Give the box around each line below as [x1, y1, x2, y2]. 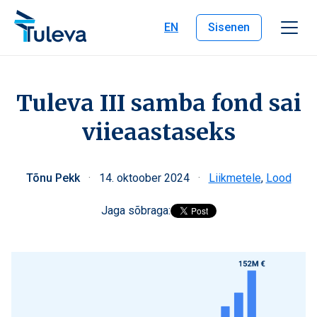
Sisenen [208, 21, 250, 34]
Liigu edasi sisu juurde [5, 6, 122, 20]
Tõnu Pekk [25, 171, 83, 185]
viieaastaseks [81, 118, 236, 146]
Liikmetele [208, 171, 261, 185]
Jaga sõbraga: [100, 204, 171, 217]
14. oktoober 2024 [98, 171, 192, 185]
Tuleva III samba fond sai [16, 89, 301, 117]
